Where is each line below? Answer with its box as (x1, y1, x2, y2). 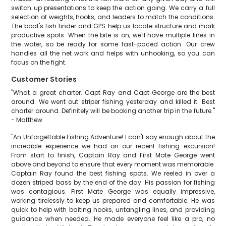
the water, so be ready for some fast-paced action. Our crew (11, 40, 215, 48)
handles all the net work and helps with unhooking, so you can (11, 49, 215, 58)
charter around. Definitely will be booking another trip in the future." (11, 106, 215, 115)
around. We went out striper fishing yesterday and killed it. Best (11, 97, 215, 106)
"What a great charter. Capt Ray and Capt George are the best (11, 88, 215, 97)
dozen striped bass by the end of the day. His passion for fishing (11, 178, 215, 187)
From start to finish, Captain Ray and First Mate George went (11, 151, 215, 159)
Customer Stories (11, 74, 77, 84)
